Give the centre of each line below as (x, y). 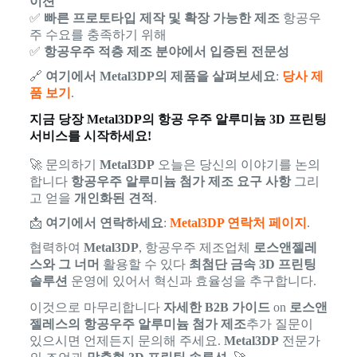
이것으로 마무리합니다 (96, 307)
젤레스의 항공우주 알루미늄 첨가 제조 (137, 324)
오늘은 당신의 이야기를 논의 (237, 164)
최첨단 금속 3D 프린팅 (252, 264)
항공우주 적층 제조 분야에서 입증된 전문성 (166, 52)
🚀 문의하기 (64, 164)
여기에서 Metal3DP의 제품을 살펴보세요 (160, 76)
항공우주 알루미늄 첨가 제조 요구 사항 (180, 181)
